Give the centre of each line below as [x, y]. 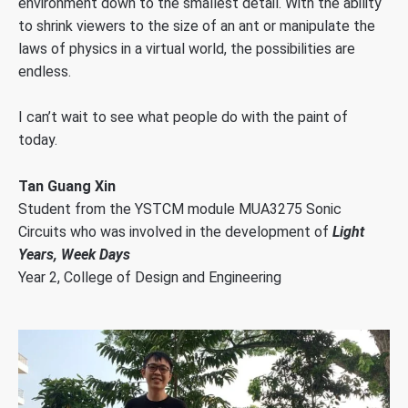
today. [38, 140]
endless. [45, 71]
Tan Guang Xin [67, 186]
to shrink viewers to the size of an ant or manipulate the [197, 25]
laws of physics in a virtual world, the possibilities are [187, 48]
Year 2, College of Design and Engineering [150, 277]
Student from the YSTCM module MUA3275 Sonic [180, 209]
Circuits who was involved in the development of [175, 231]
